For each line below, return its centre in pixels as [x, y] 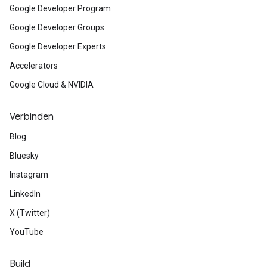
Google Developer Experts [58, 47]
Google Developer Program [60, 9]
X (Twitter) [30, 213]
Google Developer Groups [57, 28]
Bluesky [24, 156]
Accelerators [34, 66]
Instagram [29, 175]
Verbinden [32, 117]
